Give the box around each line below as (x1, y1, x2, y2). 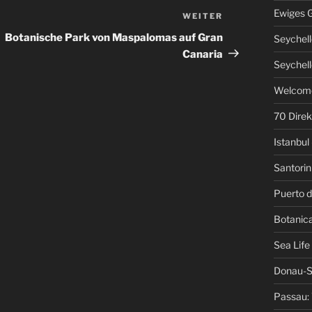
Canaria (182, 47, 224, 61)
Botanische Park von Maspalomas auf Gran (5, 31, 224, 44)
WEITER (182, 10, 224, 21)
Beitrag (222, 27, 263, 41)
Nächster (222, 10, 273, 24)
